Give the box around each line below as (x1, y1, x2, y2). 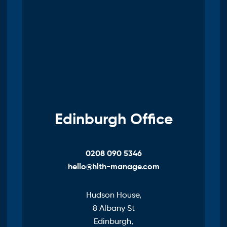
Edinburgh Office (54, 109, 173, 129)
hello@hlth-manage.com (67, 161, 160, 172)
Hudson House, (86, 190, 141, 200)
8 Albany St (92, 203, 135, 213)
